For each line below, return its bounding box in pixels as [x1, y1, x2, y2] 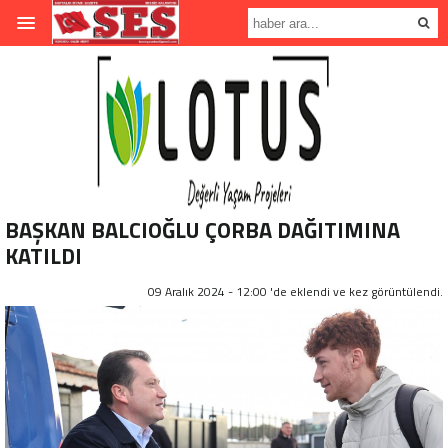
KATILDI [5, 239, 82, 273]
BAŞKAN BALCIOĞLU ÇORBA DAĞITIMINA [5, 213, 400, 247]
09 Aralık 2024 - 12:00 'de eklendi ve [148, 282, 349, 301]
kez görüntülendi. [349, 282, 443, 301]
